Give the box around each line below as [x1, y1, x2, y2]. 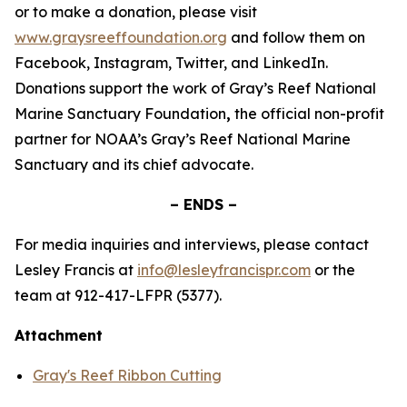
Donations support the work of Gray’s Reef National [15, 79, 376, 97]
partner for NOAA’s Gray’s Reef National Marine [15, 130, 351, 148]
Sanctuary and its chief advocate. [15, 155, 253, 174]
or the [311, 261, 355, 279]
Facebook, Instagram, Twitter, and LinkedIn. [15, 54, 328, 72]
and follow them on [227, 28, 365, 46]
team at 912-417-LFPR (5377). [15, 286, 222, 304]
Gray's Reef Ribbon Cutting [33, 366, 222, 384]
